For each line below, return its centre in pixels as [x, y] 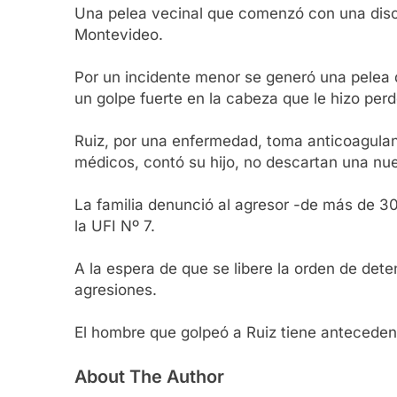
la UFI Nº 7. [115, 226]
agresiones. [116, 290]
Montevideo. [119, 35]
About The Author [149, 376]
